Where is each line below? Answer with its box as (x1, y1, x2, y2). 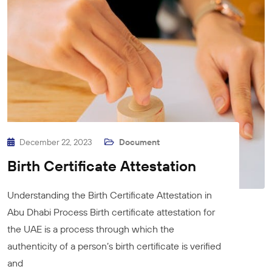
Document (119, 137, 160, 148)
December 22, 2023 (19, 137, 94, 148)
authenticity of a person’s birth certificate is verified (7, 240, 221, 253)
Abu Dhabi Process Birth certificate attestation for (7, 206, 215, 219)
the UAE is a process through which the (7, 223, 174, 236)
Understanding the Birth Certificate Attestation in (7, 189, 212, 202)
